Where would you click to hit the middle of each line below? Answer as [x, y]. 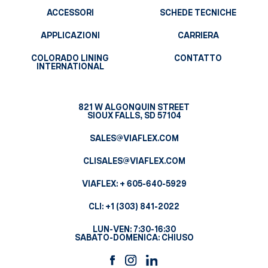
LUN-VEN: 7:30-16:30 [134, 229]
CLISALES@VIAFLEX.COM [134, 161]
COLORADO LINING [70, 58]
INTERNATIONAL [70, 67]
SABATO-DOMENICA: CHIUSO [134, 238]
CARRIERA [198, 36]
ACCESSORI [70, 13]
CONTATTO [198, 58]
